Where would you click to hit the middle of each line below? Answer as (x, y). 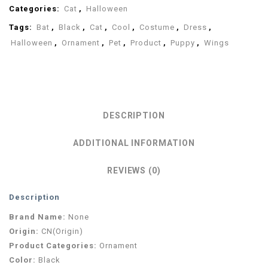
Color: (24, 260)
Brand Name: (39, 217)
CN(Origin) (62, 231)
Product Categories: (54, 245)
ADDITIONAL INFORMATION (134, 143)
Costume (157, 27)
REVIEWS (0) (134, 170)
